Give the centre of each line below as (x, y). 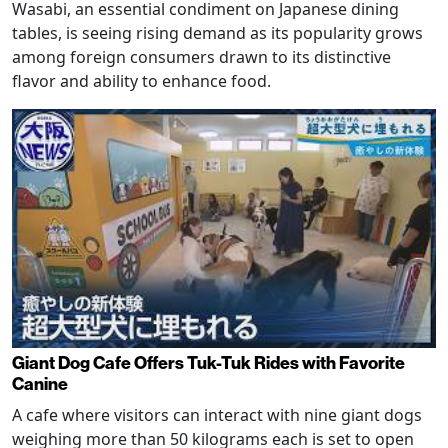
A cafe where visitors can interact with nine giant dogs (217, 414)
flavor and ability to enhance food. (141, 81)
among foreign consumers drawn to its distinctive (201, 57)
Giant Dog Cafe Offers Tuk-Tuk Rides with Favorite (208, 363)
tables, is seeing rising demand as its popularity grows (217, 33)
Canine (40, 384)
